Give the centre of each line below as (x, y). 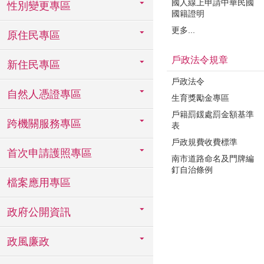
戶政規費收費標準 (204, 142)
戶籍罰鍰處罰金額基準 (213, 114)
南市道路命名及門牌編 (213, 159)
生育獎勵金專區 (200, 98)
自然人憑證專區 (44, 94)
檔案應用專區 (39, 183)
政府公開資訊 (39, 212)
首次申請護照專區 (49, 153)
